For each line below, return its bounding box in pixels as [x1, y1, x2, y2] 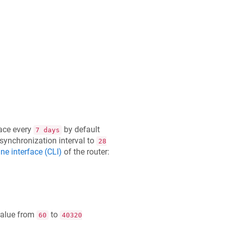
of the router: [61, 146, 109, 157]
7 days [35, 126, 60, 134]
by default [61, 124, 100, 134]
